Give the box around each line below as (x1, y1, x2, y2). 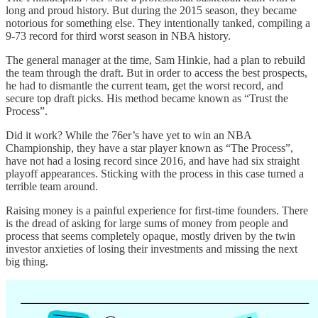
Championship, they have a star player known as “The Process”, (6, 141, 293, 154)
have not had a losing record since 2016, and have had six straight (6, 154, 300, 167)
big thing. (6, 255, 48, 268)
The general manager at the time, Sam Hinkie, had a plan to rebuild (6, 53, 305, 66)
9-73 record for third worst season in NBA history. (6, 29, 231, 42)
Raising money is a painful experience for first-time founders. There (6, 204, 308, 216)
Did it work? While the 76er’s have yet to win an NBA (6, 128, 251, 141)
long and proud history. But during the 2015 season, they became (6, 4, 297, 16)
